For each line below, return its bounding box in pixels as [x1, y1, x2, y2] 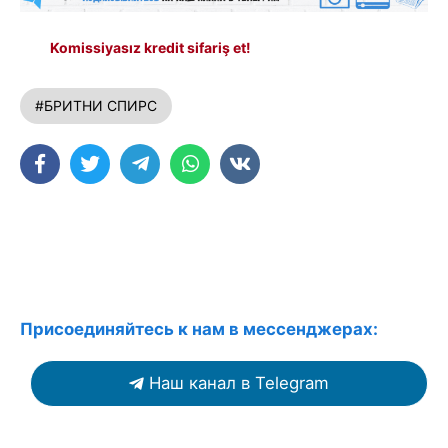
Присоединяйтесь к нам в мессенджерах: [20, 319, 378, 340]
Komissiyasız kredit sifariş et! [50, 39, 251, 57]
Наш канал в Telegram [149, 373, 329, 394]
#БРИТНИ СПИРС [35, 97, 157, 115]
